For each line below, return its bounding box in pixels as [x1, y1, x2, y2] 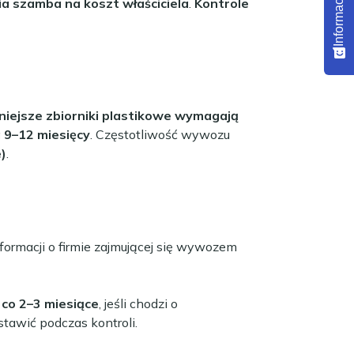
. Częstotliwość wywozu [90, 126, 230, 142]
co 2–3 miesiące [2, 295, 99, 311]
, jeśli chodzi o [99, 295, 178, 311]
